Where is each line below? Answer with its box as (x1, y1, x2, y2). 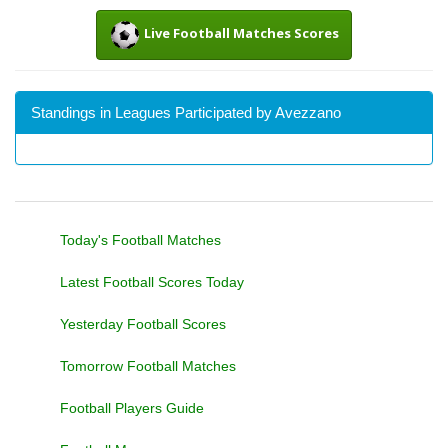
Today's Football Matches (60, 232, 221, 248)
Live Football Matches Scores (144, 24, 339, 43)
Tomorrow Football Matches (60, 358, 236, 374)
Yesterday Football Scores (60, 316, 226, 332)
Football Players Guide (60, 400, 204, 416)
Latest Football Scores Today (60, 274, 244, 290)
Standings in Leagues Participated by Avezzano (31, 104, 341, 121)
